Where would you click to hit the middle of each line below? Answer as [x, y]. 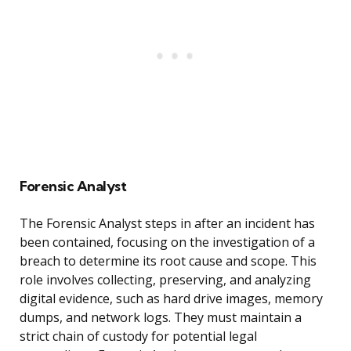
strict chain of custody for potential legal [138, 337]
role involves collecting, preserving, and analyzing [165, 280]
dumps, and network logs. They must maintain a [161, 318]
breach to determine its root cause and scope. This [168, 261]
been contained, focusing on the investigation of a [167, 242]
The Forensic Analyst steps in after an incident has [167, 224]
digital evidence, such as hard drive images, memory [171, 299]
